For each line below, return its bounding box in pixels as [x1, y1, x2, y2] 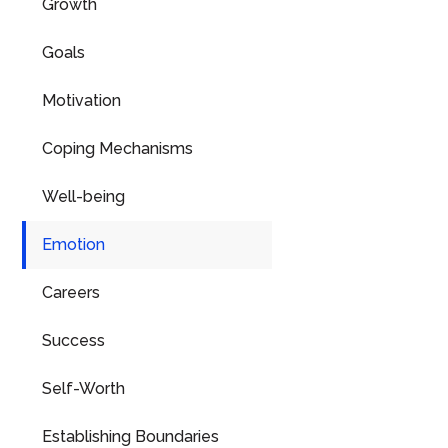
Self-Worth [42, 379, 125, 398]
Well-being [42, 187, 125, 206]
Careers [42, 283, 100, 302]
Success [42, 331, 105, 350]
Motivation [42, 91, 121, 110]
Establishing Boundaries [42, 427, 219, 446]
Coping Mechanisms [42, 139, 193, 158]
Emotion [42, 235, 105, 254]
